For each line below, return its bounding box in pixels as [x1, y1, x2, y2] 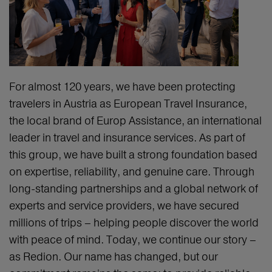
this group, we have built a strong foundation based [9, 148, 257, 162]
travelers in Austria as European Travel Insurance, [9, 97, 247, 111]
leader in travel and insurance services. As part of [9, 131, 245, 145]
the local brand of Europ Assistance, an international [9, 114, 262, 128]
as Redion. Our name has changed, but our [9, 250, 218, 264]
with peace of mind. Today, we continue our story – [9, 233, 256, 247]
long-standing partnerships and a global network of [9, 182, 258, 196]
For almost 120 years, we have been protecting [9, 80, 236, 94]
